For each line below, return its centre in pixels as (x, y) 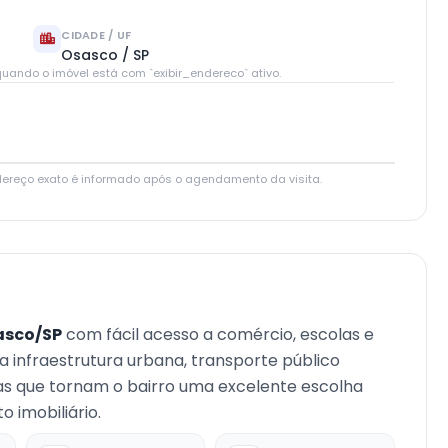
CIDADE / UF (96, 35)
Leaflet (194, 154)
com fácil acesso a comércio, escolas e (218, 334)
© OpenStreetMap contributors (304, 154)
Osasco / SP (105, 55)
